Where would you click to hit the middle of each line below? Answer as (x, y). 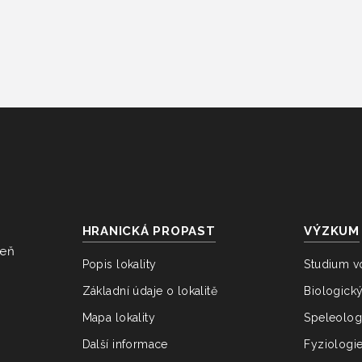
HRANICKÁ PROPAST (149, 231)
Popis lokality (119, 264)
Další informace (125, 344)
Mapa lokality (119, 317)
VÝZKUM (332, 231)
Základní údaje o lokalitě (150, 290)
